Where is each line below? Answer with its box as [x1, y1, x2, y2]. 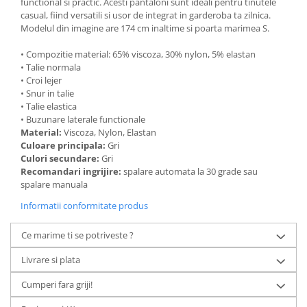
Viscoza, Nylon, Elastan [64, 126, 158, 138]
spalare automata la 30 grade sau [123, 165, 258, 177]
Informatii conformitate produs [21, 199, 148, 212]
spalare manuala [21, 178, 90, 191]
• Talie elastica [21, 100, 77, 112]
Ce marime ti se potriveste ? [21, 229, 134, 241]
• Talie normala [21, 61, 81, 73]
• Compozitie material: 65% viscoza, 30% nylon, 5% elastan [21, 48, 256, 60]
